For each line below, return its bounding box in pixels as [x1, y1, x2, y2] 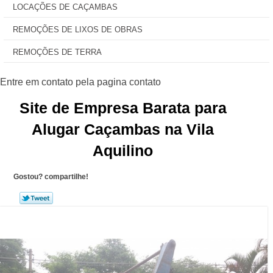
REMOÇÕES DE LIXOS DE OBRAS [13, 25, 143, 34]
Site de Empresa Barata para [19, 99, 227, 116]
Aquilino [93, 142, 154, 159]
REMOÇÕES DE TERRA [13, 48, 102, 57]
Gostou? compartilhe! [13, 172, 88, 181]
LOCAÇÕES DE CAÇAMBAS [13, 2, 118, 12]
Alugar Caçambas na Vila [32, 121, 214, 138]
